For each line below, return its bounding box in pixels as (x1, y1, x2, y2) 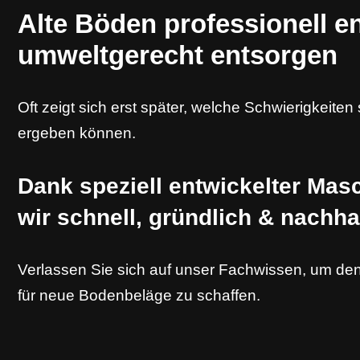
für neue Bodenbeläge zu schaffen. (18, 287, 260, 304)
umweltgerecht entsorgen (18, 40, 337, 70)
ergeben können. (18, 125, 136, 141)
